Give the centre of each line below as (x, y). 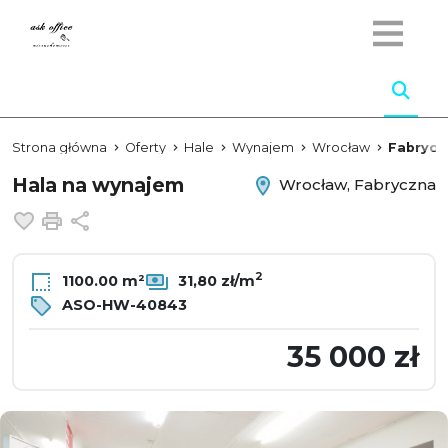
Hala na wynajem (98, 185)
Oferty (145, 147)
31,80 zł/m (214, 280)
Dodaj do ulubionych (127, 218)
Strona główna (59, 147)
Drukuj (96, 218)
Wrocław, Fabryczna (355, 184)
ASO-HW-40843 (122, 304)
